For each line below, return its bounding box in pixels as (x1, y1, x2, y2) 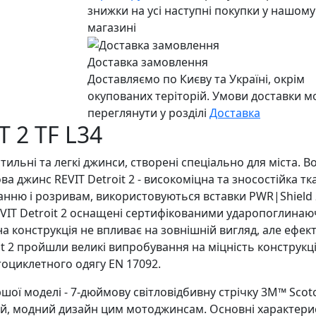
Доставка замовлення (87, 54, 208, 71)
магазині (87, 19, 136, 35)
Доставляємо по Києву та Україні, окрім (87, 71, 305, 87)
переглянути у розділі (87, 105, 209, 121)
